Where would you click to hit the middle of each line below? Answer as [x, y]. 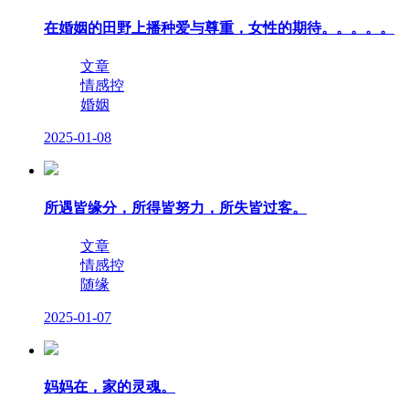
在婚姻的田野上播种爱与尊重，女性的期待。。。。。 [219, 28]
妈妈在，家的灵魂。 [110, 387]
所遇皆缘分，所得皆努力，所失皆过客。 [175, 207]
